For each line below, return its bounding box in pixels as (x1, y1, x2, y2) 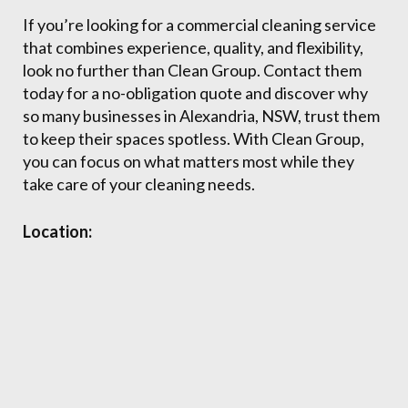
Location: (23, 221, 92, 241)
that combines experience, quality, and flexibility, (23, 37, 363, 57)
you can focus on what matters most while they (23, 151, 354, 171)
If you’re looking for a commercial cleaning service (23, 15, 376, 35)
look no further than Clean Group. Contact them (23, 60, 362, 80)
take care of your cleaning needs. (23, 174, 255, 194)
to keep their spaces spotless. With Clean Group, (23, 128, 364, 148)
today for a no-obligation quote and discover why (23, 83, 368, 103)
